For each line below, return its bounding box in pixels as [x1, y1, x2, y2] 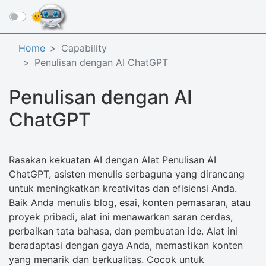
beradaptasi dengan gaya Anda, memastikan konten [9, 239, 243, 251]
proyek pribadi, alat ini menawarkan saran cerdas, [9, 211, 233, 223]
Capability [61, 42, 107, 54]
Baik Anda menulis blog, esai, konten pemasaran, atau [9, 197, 251, 208]
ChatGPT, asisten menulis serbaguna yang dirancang [9, 168, 245, 180]
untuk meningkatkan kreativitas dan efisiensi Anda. [9, 182, 237, 194]
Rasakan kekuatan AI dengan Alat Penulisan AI [9, 154, 216, 166]
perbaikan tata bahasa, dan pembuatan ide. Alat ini [9, 225, 237, 237]
